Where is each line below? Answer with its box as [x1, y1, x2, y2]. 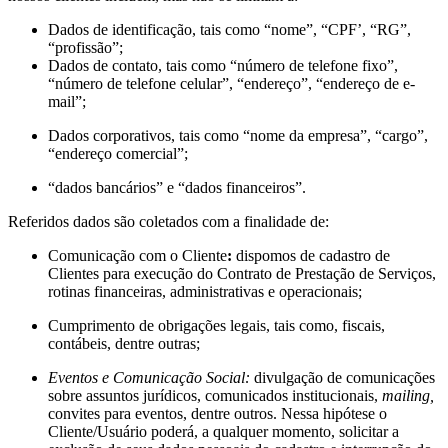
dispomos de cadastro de [236, 246, 390, 264]
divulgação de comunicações [254, 368, 435, 386]
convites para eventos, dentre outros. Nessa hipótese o [48, 404, 387, 422]
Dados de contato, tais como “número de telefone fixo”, [48, 56, 398, 74]
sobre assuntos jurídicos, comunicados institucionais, [48, 386, 382, 404]
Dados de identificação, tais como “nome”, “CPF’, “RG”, [48, 20, 411, 38]
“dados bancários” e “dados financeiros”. [48, 178, 306, 196]
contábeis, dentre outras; [48, 334, 200, 352]
